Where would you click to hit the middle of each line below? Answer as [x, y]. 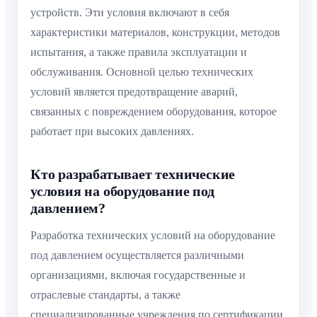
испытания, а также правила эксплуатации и [139, 52]
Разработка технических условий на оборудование [153, 236]
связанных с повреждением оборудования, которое [154, 112]
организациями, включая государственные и [138, 275]
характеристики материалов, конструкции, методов [155, 33]
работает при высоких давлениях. [112, 132]
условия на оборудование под [122, 191]
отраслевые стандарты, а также [105, 295]
